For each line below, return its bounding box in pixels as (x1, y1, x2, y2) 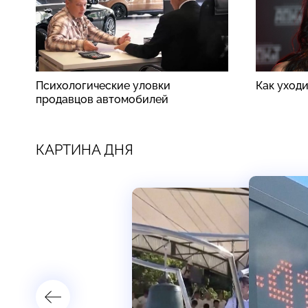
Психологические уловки (36, 78, 170, 92)
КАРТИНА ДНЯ (36, 141, 133, 158)
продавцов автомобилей (36, 92, 168, 106)
